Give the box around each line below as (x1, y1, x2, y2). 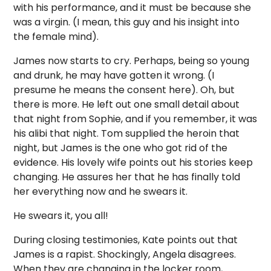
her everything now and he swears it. (13, 184, 188, 198)
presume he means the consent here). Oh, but (13, 83, 235, 97)
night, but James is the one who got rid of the (13, 141, 228, 155)
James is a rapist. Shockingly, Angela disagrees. (13, 247, 237, 261)
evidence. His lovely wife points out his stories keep (13, 155, 253, 169)
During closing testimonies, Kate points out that (13, 233, 238, 247)
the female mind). (13, 30, 99, 44)
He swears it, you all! (13, 209, 109, 223)
